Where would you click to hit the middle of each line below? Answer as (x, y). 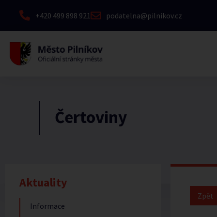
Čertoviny (91, 117)
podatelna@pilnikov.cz (144, 15)
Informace (47, 206)
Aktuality (43, 182)
